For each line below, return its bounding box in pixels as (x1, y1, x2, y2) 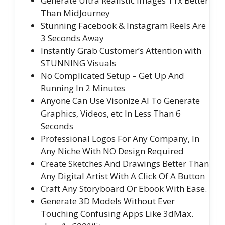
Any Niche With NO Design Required (41, 145, 184, 157)
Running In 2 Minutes (41, 82, 125, 94)
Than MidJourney (41, 7, 110, 19)
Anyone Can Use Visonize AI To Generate (41, 95, 200, 107)
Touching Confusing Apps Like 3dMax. (41, 208, 193, 220)
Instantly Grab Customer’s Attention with (41, 45, 201, 57)
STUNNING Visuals (41, 57, 116, 69)
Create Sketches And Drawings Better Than (41, 158, 209, 170)
